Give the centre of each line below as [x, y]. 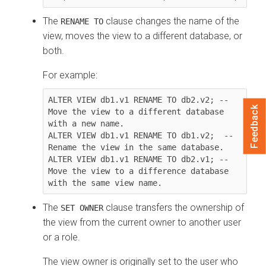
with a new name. [86, 123]
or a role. [61, 237]
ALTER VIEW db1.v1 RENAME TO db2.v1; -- [138, 159]
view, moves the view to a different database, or [142, 36]
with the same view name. [105, 183]
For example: [70, 75]
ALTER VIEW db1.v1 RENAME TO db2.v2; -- [138, 99]
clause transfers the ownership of [174, 207]
